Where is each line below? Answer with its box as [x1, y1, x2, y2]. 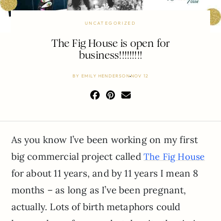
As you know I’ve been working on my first [11, 134, 198, 146]
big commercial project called [11, 150, 144, 163]
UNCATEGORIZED [84, 20, 137, 26]
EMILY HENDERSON [81, 73, 130, 79]
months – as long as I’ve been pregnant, [11, 184, 186, 196]
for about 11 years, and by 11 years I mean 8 [11, 167, 199, 180]
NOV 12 [130, 73, 148, 79]
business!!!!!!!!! [78, 49, 143, 62]
